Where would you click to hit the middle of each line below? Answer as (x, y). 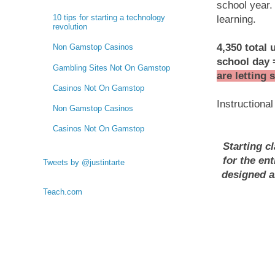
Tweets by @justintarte (84, 163)
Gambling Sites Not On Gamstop (112, 68)
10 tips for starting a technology (109, 18)
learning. (236, 20)
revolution (70, 27)
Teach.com (63, 192)
